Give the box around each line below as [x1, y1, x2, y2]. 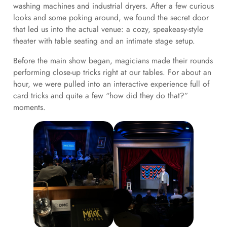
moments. [13, 101, 48, 113]
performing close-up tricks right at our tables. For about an [13, 66, 211, 79]
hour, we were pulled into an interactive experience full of [13, 78, 209, 90]
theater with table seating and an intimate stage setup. [13, 35, 195, 47]
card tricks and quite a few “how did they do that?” [13, 90, 188, 102]
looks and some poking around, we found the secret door [13, 12, 209, 24]
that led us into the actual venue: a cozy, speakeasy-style [13, 23, 203, 35]
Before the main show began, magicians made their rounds [13, 55, 213, 67]
